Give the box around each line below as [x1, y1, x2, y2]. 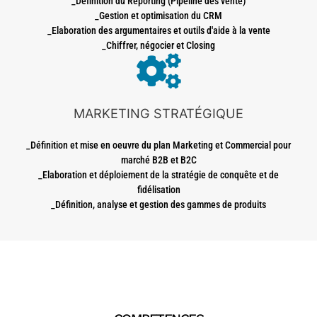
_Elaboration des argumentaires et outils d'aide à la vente [47, 24, 270, 36]
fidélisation [137, 184, 180, 196]
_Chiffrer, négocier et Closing [102, 39, 215, 51]
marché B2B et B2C [120, 154, 197, 166]
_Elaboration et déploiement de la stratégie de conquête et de [38, 169, 279, 181]
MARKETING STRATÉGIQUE [74, 105, 243, 121]
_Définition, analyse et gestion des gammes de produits [51, 199, 266, 211]
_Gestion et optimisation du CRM [95, 9, 222, 21]
